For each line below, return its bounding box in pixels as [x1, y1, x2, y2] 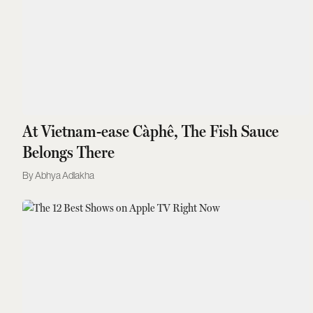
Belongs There [22, 142, 115, 162]
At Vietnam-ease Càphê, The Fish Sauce [22, 121, 279, 141]
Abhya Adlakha [35, 169, 95, 181]
